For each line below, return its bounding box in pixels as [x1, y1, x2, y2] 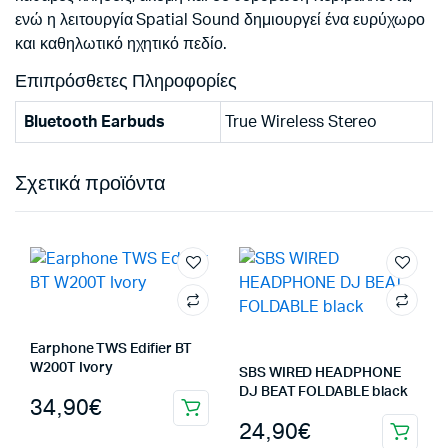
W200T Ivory [30, 361, 114, 375]
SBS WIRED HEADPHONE [239, 366, 401, 380]
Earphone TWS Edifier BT [30, 342, 193, 356]
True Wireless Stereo [225, 114, 378, 130]
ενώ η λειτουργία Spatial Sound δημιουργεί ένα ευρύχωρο [15, 12, 426, 28]
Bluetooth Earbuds [24, 114, 165, 130]
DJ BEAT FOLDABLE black [239, 385, 408, 399]
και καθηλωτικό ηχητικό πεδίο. [15, 36, 228, 52]
